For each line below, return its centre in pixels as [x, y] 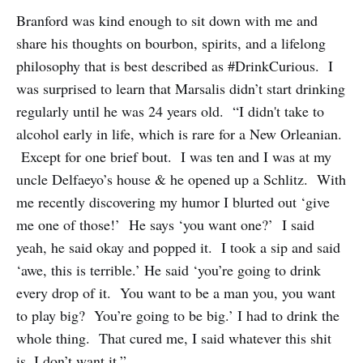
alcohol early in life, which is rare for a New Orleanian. [179, 134]
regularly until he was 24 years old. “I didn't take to [170, 111]
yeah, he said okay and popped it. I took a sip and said [178, 248]
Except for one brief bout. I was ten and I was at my [174, 157]
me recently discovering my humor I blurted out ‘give [173, 202]
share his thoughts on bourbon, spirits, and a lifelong [171, 43]
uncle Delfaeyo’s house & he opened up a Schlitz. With [181, 179]
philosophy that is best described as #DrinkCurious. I [175, 66]
